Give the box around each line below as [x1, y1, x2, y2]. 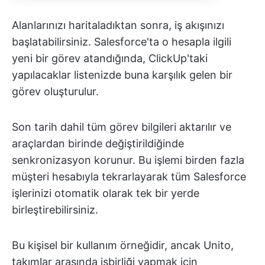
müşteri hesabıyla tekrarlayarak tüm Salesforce [12, 170, 246, 183]
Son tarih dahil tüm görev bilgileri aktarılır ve [12, 121, 231, 134]
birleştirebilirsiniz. [12, 203, 98, 216]
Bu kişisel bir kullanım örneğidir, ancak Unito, [12, 239, 234, 252]
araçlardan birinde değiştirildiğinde [12, 137, 184, 150]
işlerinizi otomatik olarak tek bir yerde [12, 187, 199, 200]
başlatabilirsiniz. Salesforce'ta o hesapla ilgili [12, 35, 231, 49]
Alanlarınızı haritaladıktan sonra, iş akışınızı [12, 19, 224, 32]
